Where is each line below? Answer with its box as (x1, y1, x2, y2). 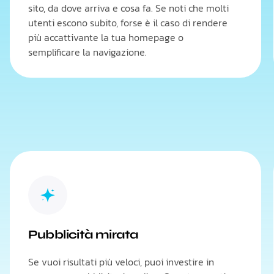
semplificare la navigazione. (28, 45, 147, 59)
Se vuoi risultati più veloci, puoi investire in (28, 254, 214, 269)
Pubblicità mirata (28, 227, 138, 242)
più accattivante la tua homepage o (28, 30, 183, 45)
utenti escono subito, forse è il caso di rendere (28, 15, 228, 30)
